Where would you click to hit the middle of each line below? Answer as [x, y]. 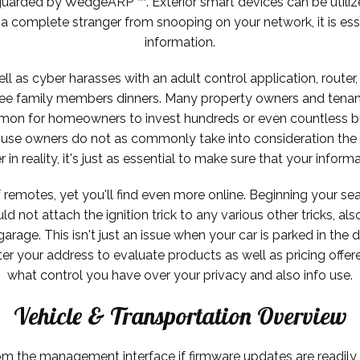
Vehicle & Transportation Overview [180, 315]
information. [180, 42]
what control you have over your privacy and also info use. [180, 275]
